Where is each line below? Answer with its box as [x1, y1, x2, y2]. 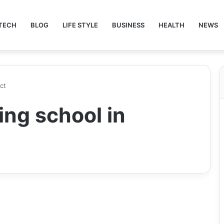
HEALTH [158, 21, 184, 29]
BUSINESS [112, 21, 144, 29]
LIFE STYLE [62, 21, 98, 29]
